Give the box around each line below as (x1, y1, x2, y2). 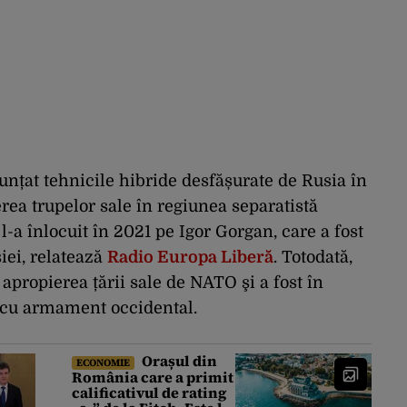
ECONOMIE (76, 355, 130, 371)
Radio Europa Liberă (107, 248, 273, 267)
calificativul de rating (72, 382, 226, 403)
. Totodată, (273, 248, 352, 267)
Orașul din (139, 351, 217, 372)
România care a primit (72, 367, 233, 388)
